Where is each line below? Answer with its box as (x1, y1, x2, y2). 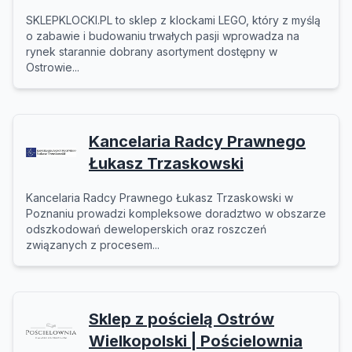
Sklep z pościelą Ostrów (89, 310, 274, 328)
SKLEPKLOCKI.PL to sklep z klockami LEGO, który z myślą (26, 13, 321, 27)
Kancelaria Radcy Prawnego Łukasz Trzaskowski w (26, 191, 293, 204)
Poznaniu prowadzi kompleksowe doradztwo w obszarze (26, 207, 326, 220)
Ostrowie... (26, 60, 79, 74)
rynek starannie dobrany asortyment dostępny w (26, 45, 277, 58)
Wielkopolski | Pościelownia (89, 332, 302, 350)
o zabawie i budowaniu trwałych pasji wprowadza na (26, 29, 299, 42)
